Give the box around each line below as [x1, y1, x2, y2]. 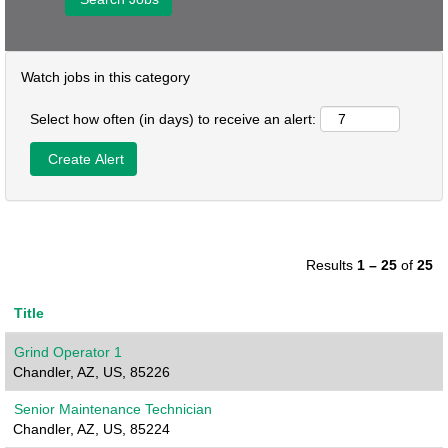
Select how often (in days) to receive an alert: [30, 111, 316, 127]
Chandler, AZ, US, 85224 [13, 421, 170, 437]
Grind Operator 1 [14, 344, 122, 360]
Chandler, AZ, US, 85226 [13, 364, 170, 380]
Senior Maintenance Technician [14, 401, 212, 417]
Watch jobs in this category [21, 69, 190, 85]
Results [306, 257, 357, 273]
